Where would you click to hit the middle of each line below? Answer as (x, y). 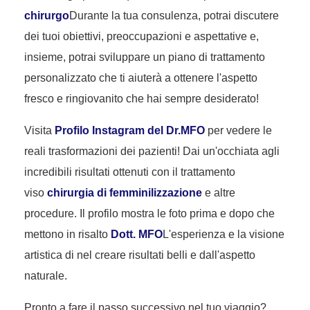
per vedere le (238, 131)
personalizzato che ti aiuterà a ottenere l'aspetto (141, 78)
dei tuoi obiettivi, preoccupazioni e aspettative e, (142, 37)
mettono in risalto (67, 235)
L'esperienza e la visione (224, 235)
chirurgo (47, 16)
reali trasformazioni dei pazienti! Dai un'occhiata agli (152, 152)
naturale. (46, 276)
